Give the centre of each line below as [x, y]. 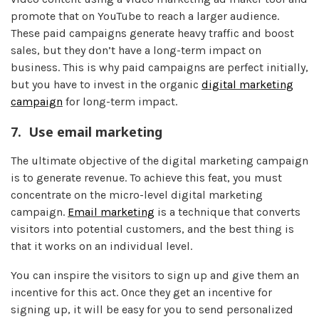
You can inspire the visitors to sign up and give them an [155, 275]
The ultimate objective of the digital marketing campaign [159, 160]
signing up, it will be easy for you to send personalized [152, 309]
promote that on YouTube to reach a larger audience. [145, 16]
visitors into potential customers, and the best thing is [152, 229]
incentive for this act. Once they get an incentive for [141, 292]
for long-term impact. [120, 101]
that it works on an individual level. [101, 246]
